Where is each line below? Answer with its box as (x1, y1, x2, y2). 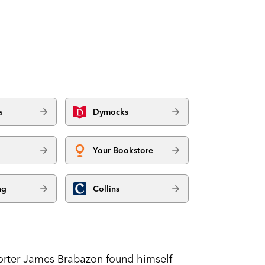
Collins (93, 183, 120, 194)
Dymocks (93, 106, 129, 117)
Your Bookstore (93, 144, 154, 156)
